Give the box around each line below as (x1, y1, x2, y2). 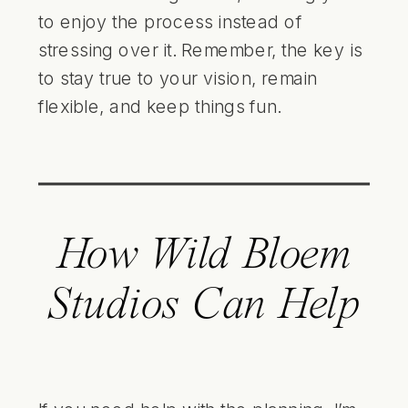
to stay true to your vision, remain (38, 66, 318, 88)
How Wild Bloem (56, 233, 352, 280)
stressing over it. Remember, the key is (38, 38, 362, 61)
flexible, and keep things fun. (38, 94, 280, 117)
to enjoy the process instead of (38, 10, 302, 33)
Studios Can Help (46, 283, 362, 330)
